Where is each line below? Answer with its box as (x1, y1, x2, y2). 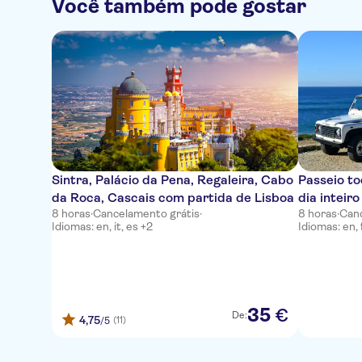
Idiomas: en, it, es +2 (52, 220, 153, 233)
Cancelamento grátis (93, 207, 200, 220)
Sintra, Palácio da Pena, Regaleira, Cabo (52, 172, 293, 187)
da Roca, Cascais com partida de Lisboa (52, 190, 294, 205)
